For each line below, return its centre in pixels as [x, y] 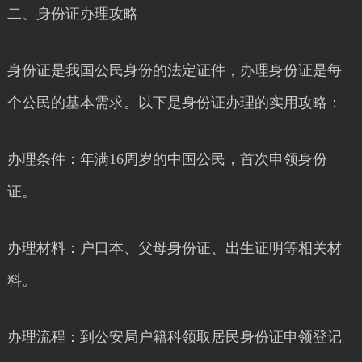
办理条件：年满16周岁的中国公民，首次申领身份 [167, 159]
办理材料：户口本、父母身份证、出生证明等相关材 [174, 248]
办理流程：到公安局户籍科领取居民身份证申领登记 [174, 337]
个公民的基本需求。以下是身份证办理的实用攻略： [174, 103]
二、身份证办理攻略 [72, 14]
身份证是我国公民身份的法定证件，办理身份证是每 [174, 70]
